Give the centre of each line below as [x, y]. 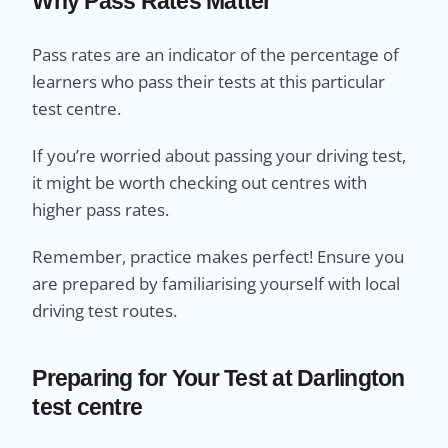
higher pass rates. [101, 209]
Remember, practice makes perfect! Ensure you [218, 256]
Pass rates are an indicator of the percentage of [216, 54]
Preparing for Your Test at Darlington [218, 377]
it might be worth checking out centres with [200, 182]
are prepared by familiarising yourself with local [216, 283]
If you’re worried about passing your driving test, [219, 155]
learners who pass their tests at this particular [209, 81]
